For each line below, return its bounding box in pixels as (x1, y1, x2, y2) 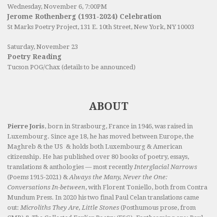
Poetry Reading (7, 53, 62, 61)
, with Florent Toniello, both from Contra (85, 184, 207, 191)
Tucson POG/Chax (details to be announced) (7, 63, 136, 71)
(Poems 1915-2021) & (7, 173, 69, 181)
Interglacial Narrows (134, 163, 197, 171)
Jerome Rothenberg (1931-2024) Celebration (7, 13, 161, 21)
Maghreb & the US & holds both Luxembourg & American (7, 143, 182, 151)
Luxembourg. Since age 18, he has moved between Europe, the (7, 133, 194, 140)
